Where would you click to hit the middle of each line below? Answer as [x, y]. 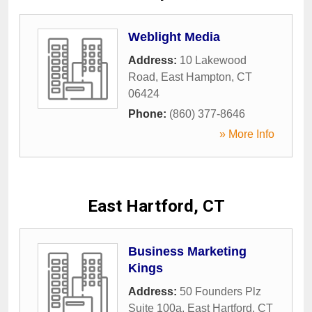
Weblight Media [174, 37]
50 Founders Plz [220, 291]
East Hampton [196, 77]
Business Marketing [187, 251]
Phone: [149, 114]
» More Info [247, 134]
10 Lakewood [213, 60]
